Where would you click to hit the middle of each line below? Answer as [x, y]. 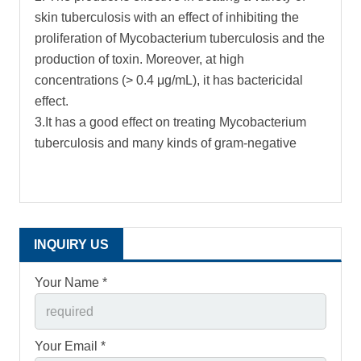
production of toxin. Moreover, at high [139, 60]
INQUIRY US [71, 245]
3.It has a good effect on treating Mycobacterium [170, 122]
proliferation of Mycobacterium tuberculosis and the [180, 39]
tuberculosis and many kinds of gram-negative [167, 143]
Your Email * [70, 346]
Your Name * [71, 283]
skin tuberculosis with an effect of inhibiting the [167, 18]
